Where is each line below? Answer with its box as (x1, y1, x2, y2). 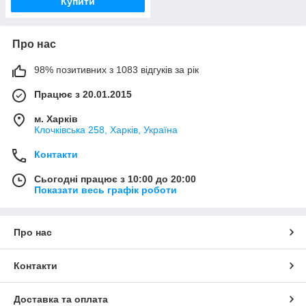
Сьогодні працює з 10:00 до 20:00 (34, 173, 196, 184)
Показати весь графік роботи (34, 184, 177, 195)
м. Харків (34, 113, 78, 124)
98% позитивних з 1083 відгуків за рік (34, 64, 199, 75)
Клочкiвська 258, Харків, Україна (34, 124, 178, 135)
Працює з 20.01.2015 (34, 88, 132, 100)
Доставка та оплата (14, 293, 108, 305)
